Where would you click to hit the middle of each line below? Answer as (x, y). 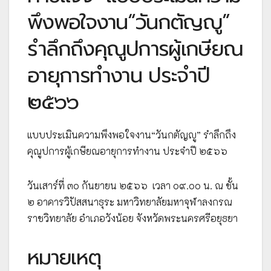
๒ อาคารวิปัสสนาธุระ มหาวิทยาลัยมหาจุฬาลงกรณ (130, 201)
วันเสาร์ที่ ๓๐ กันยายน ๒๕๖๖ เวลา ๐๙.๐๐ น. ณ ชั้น (133, 185)
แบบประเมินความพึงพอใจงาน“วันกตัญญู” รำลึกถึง (132, 134)
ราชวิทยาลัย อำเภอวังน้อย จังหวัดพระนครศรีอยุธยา (132, 218)
